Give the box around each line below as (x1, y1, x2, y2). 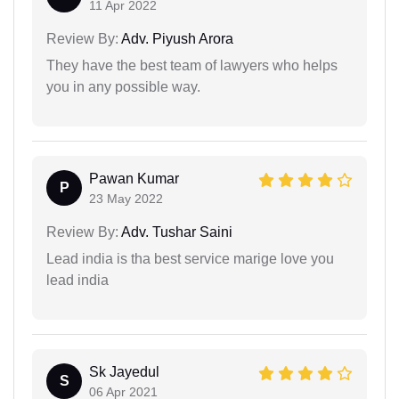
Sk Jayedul (89, 363, 159, 379)
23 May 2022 (89, 191, 163, 206)
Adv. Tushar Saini (118, 224, 232, 240)
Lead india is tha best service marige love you (46, 250, 334, 266)
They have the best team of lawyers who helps (46, 57, 338, 73)
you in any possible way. (46, 78, 200, 94)
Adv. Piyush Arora (118, 30, 233, 46)
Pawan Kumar (89, 170, 179, 186)
